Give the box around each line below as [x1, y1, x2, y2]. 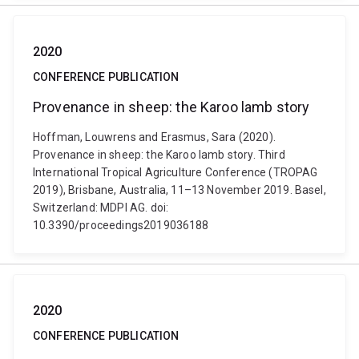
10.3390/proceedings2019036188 [33, 219, 209, 232]
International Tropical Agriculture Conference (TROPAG [33, 166, 318, 179]
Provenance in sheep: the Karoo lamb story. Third [33, 148, 285, 161]
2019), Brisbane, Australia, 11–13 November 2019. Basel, [33, 184, 326, 196]
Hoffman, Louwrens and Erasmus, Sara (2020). [33, 131, 276, 143]
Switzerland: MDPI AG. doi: [33, 201, 169, 214]
